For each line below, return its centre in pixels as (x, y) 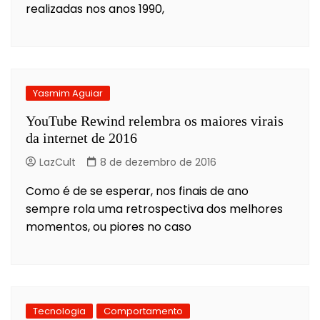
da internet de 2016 (81, 137)
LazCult (57, 162)
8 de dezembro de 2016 (158, 162)
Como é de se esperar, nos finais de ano (137, 191)
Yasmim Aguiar (68, 93)
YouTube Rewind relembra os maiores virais (155, 120)
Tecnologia (59, 311)
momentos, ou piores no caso (109, 226)
